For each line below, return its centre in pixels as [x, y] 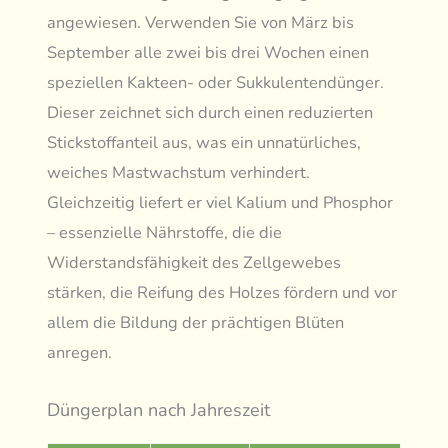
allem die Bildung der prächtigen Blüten [196, 323]
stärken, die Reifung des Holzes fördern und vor [222, 293]
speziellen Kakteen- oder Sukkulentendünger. [216, 83]
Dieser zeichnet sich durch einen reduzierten [210, 113]
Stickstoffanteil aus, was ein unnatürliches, [204, 143]
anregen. [80, 353]
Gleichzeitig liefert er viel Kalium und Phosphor [220, 203]
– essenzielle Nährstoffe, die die [165, 233]
